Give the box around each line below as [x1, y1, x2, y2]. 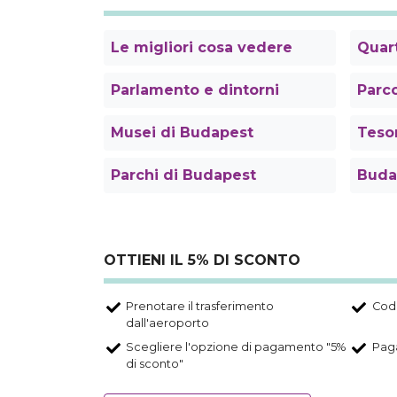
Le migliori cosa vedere [111, 39, 292, 57]
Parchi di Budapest [111, 167, 256, 184]
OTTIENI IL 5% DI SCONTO [104, 252, 300, 269]
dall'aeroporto [126, 316, 209, 331]
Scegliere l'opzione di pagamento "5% [126, 340, 346, 354]
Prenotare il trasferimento [126, 300, 274, 314]
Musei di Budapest [111, 124, 253, 142]
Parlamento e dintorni [111, 82, 279, 99]
